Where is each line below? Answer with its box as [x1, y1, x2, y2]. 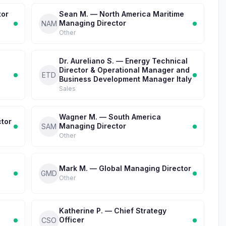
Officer [59, 215, 84, 224]
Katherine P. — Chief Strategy [59, 206, 166, 215]
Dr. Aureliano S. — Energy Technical [59, 56, 188, 65]
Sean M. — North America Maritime [59, 10, 184, 18]
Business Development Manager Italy [59, 75, 192, 83]
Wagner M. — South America [59, 112, 161, 121]
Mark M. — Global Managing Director [59, 164, 191, 173]
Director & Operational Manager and [59, 66, 190, 74]
